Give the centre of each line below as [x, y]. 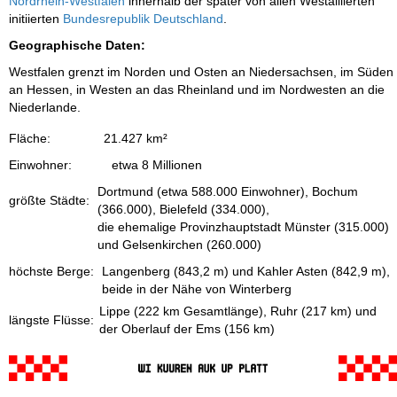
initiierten [36, 19]
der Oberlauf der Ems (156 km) [187, 329]
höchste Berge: [51, 272]
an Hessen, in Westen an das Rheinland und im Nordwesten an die [197, 90]
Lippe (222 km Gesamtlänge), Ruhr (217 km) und [238, 311]
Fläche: [30, 139]
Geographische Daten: [77, 46]
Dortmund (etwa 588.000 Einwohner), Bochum [228, 192]
